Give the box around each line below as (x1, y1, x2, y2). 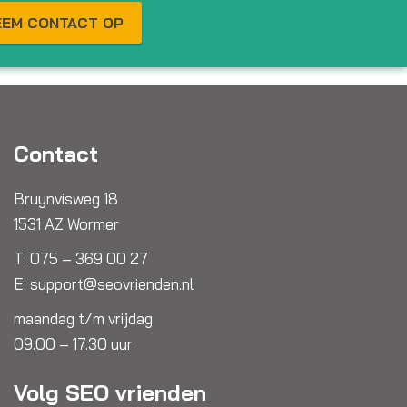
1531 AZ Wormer (13, 214, 119, 233)
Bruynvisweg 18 (13, 189, 118, 208)
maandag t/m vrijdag (13, 308, 153, 328)
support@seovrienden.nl (29, 273, 194, 293)
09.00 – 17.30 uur (13, 333, 133, 353)
